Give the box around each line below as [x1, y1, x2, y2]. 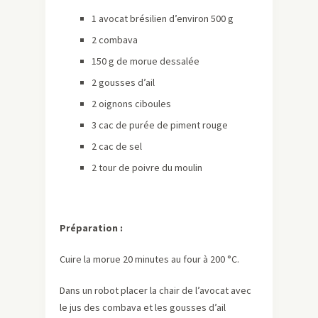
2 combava [92, 33, 138, 46]
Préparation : [60, 221, 123, 234]
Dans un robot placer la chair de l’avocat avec [60, 283, 251, 297]
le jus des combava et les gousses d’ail [60, 300, 226, 314]
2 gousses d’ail [92, 75, 155, 89]
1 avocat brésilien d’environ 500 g [92, 11, 234, 25]
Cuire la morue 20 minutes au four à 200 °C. [60, 252, 239, 265]
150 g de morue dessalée [92, 54, 199, 67]
